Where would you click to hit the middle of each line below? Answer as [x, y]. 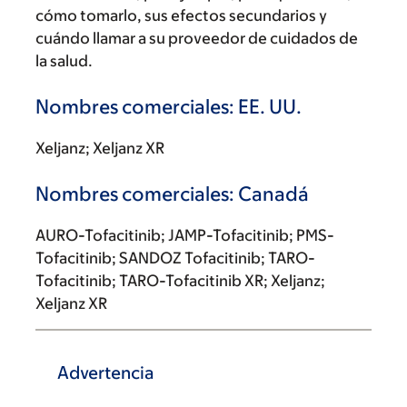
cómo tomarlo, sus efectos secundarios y [181, 15]
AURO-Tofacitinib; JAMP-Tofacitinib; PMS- [185, 235]
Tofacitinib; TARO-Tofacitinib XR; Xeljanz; [180, 281]
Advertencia [106, 372]
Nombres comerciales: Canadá [172, 194]
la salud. [64, 61]
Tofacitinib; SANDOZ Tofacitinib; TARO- [175, 258]
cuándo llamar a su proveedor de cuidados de [197, 38]
